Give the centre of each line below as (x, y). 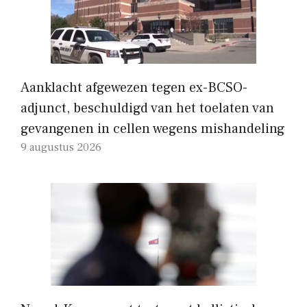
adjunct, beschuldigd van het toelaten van (147, 108)
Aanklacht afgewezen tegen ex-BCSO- (134, 87)
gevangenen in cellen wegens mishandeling (153, 128)
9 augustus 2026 (61, 147)
